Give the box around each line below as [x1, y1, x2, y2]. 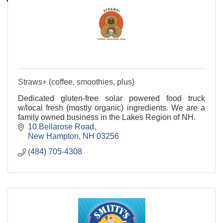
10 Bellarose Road [28, 122, 94, 131]
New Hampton [28, 131, 79, 140]
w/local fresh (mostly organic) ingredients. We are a [18, 103, 205, 112]
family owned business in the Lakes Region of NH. [18, 112, 196, 121]
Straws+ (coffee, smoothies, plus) [18, 77, 134, 86]
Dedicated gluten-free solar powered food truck [18, 94, 205, 103]
